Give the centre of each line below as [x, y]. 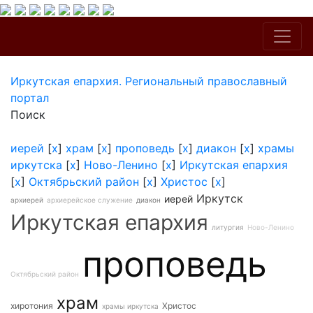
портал [30, 98]
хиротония [32, 306]
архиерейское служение [90, 200]
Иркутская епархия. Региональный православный [149, 81]
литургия [228, 227]
